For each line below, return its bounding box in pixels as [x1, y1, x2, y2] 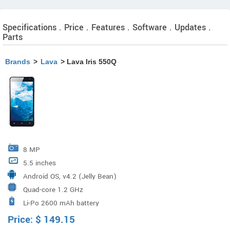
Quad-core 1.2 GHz [23, 185, 83, 195]
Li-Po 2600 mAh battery [23, 198, 99, 208]
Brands [5, 57, 30, 66]
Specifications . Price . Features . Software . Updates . [3, 22, 211, 33]
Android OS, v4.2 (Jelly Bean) [23, 171, 117, 181]
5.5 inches [23, 158, 56, 168]
